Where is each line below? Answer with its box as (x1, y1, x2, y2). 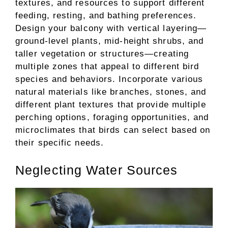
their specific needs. (15, 138, 104, 148)
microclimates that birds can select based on (15, 125, 211, 135)
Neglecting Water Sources (15, 162, 178, 177)
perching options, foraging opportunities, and (15, 112, 209, 122)
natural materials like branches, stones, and (15, 87, 207, 97)
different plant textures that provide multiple (15, 100, 206, 109)
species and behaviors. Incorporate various (15, 74, 204, 84)
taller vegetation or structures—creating (15, 49, 189, 59)
